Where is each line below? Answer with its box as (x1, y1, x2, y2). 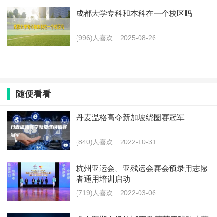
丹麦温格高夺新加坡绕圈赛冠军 (76, 113, 185, 122)
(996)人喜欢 (76, 34, 113, 42)
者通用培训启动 (76, 175, 130, 183)
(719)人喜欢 (76, 189, 113, 197)
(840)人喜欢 (76, 138, 113, 146)
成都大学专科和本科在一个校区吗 (76, 9, 192, 17)
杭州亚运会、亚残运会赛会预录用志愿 (76, 164, 208, 172)
